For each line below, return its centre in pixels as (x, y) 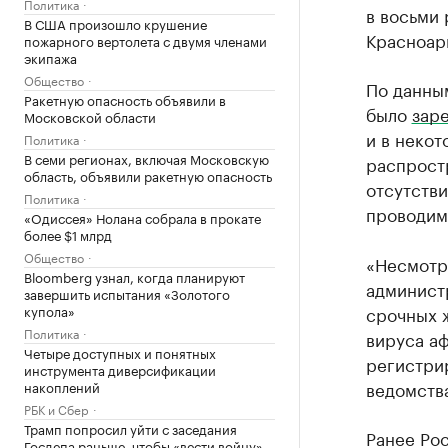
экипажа (50, 57)
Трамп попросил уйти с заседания (130, 428)
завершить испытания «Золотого (127, 293)
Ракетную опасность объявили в (125, 99)
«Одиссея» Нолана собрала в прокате (142, 217)
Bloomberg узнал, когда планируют (134, 276)
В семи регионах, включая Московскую (146, 158)
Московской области (90, 116)
